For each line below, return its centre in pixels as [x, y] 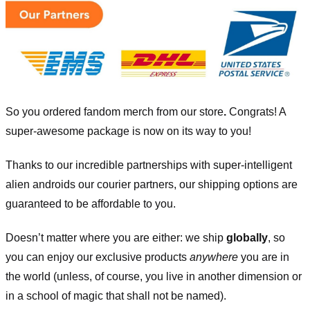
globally [247, 237]
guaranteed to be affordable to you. [91, 204]
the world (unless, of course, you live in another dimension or [154, 276]
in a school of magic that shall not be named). [116, 295]
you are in [264, 257]
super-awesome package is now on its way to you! [128, 131]
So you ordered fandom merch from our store [115, 112]
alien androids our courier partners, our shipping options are [152, 185]
